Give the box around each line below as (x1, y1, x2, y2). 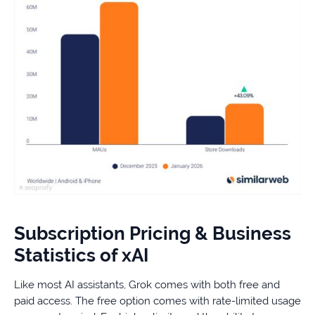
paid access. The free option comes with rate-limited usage (14, 295, 301, 308)
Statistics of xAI (14, 245, 148, 266)
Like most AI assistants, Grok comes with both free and (14, 278, 280, 292)
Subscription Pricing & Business (14, 223, 291, 245)
